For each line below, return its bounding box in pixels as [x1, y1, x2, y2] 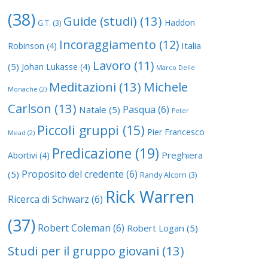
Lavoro [93, 57, 131, 74]
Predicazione [52, 144, 132, 163]
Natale [79, 103, 106, 115]
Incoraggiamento [59, 36, 156, 53]
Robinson [8, 39, 44, 51]
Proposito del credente [22, 167, 124, 181]
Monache [8, 84, 38, 93]
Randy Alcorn [140, 169, 187, 180]
